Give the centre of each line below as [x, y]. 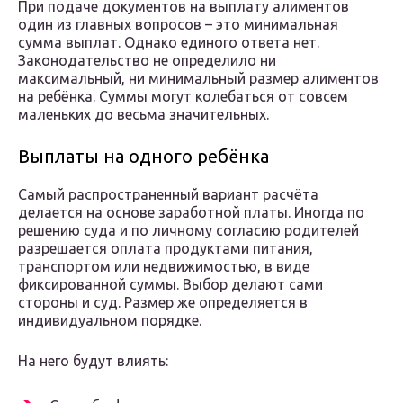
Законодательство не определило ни [147, 61]
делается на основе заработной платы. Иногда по [191, 213]
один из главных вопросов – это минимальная [178, 25]
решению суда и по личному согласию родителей [188, 231]
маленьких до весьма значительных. [143, 115]
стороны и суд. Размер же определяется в [163, 303]
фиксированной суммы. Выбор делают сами [170, 285]
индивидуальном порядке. [110, 321]
